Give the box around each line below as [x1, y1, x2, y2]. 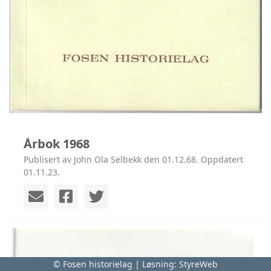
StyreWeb [179, 258, 218, 270]
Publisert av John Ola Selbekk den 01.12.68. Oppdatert [24, 153, 243, 165]
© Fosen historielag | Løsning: [53, 258, 179, 270]
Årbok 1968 [24, 135, 90, 152]
